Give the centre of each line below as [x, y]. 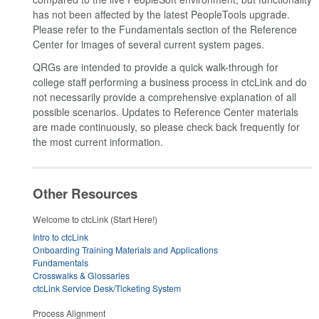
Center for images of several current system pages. [148, 45]
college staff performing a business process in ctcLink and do [170, 82]
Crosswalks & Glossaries [81, 276]
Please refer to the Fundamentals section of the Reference [165, 30]
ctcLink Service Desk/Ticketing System [107, 288]
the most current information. [98, 141]
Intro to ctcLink [61, 237]
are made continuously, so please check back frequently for [166, 126]
